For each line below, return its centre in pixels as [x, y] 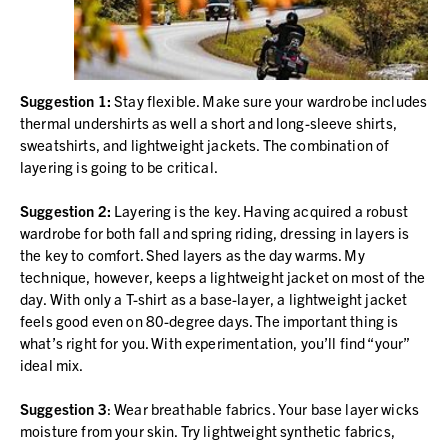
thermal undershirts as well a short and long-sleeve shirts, [208, 122]
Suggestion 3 [63, 408]
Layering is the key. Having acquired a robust [259, 210]
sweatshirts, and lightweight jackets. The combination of [205, 144]
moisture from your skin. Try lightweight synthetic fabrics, [207, 430]
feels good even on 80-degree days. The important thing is [209, 320]
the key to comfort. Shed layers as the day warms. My [192, 254]
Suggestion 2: [65, 210]
